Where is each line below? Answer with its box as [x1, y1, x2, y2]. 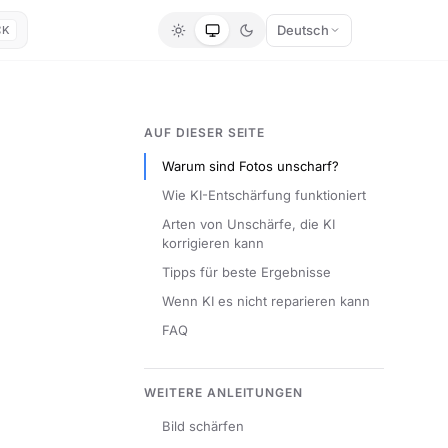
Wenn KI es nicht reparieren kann [162, 293, 370, 309]
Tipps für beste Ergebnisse [162, 264, 331, 280]
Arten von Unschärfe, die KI [162, 216, 335, 232]
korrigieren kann [162, 235, 264, 251]
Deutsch [277, 21, 329, 38]
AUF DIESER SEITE [144, 125, 266, 140]
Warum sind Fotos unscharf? [162, 158, 339, 174]
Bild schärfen [162, 418, 244, 434]
